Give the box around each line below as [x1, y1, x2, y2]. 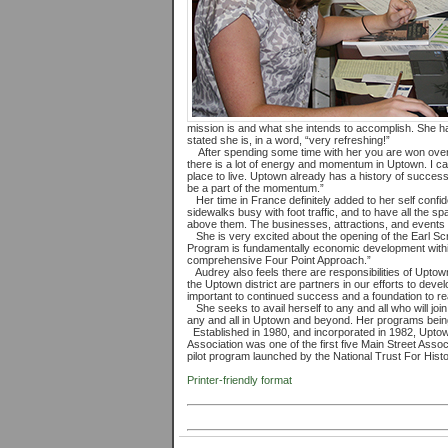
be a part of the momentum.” [187, 182, 324, 194]
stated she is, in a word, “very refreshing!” [187, 134, 390, 146]
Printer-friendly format [187, 374, 292, 386]
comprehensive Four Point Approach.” [187, 254, 371, 266]
